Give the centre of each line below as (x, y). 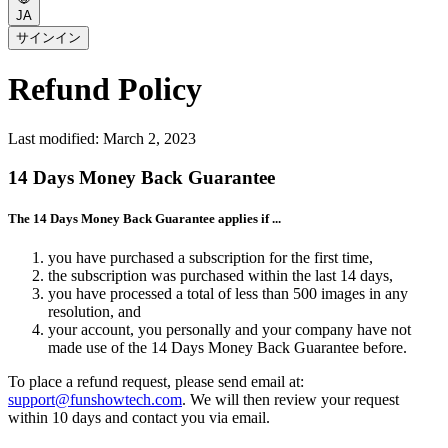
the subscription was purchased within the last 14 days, (220, 275)
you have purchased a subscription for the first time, (210, 257)
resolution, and (94, 311)
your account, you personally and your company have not (229, 329)
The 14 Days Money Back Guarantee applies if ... (144, 218)
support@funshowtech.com (95, 399)
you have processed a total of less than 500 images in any (228, 293)
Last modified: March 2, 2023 (102, 138)
